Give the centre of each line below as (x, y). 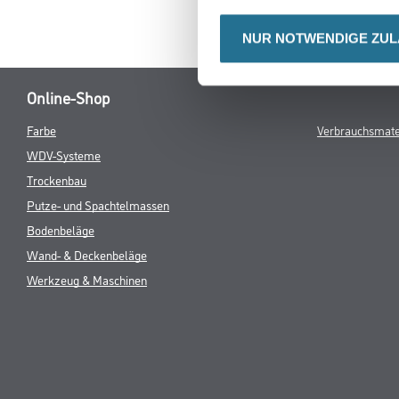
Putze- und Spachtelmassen (98, 205)
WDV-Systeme (64, 155)
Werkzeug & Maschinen (87, 280)
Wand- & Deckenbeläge (87, 255)
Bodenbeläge (61, 230)
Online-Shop (68, 98)
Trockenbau (57, 180)
